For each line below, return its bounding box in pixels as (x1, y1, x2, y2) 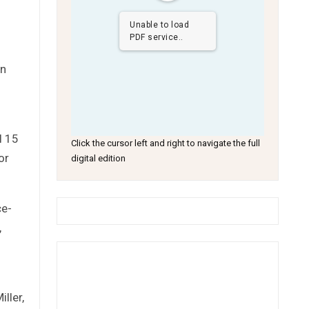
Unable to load (130, 20, 190, 30)
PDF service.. (130, 32, 183, 42)
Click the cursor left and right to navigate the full (71, 138, 261, 148)
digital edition (71, 153, 126, 163)
